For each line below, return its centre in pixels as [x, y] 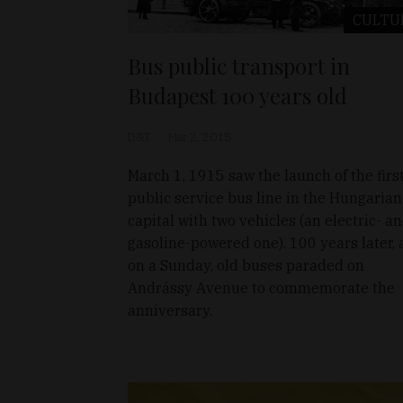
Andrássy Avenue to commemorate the [261, 288]
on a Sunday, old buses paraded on [246, 266]
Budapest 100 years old [237, 96]
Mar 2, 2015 [200, 138]
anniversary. [170, 311]
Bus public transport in [239, 66]
